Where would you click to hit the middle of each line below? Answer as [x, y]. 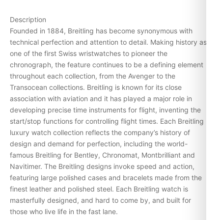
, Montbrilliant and [166, 155]
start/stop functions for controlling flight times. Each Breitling [107, 121]
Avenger [141, 76]
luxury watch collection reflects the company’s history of [100, 133]
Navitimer [25, 166]
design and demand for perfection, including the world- [99, 144]
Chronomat [120, 155]
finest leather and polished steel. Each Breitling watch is [99, 189]
